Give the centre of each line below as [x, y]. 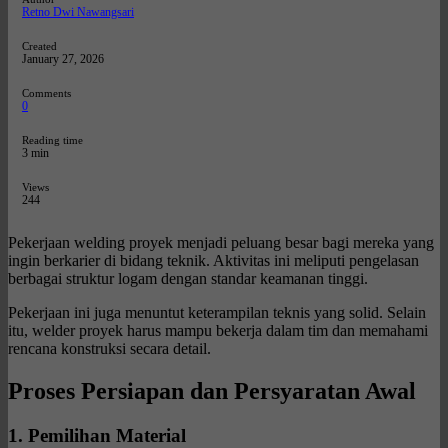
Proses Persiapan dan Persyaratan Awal [212, 390]
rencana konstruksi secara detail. [109, 348]
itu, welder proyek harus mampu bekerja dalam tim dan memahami [218, 330]
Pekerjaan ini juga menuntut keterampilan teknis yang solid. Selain [217, 312]
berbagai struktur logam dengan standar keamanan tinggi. [188, 278]
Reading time [52, 139]
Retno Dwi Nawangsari [78, 11]
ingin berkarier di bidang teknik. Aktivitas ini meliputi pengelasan [213, 260]
